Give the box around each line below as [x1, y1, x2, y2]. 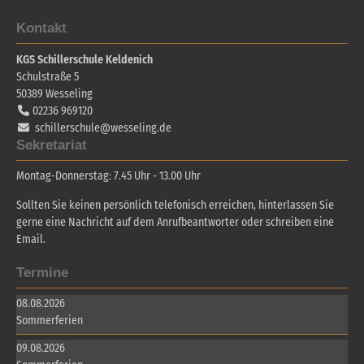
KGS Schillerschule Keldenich [16, 52, 153, 67]
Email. [16, 232, 45, 247]
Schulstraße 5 [16, 69, 79, 84]
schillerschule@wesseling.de [35, 120, 171, 135]
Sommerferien [16, 314, 83, 328]
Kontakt [16, 20, 67, 37]
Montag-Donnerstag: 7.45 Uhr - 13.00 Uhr [16, 169, 201, 184]
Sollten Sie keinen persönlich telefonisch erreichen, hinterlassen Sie [16, 198, 334, 213]
